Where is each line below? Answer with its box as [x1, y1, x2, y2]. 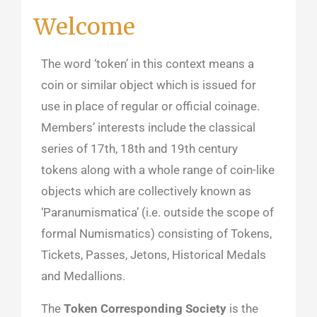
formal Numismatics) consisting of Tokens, [41, 226, 272, 241]
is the [226, 301, 259, 316]
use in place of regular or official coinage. [41, 98, 260, 113]
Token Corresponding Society [64, 301, 227, 316]
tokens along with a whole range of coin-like [41, 162, 275, 177]
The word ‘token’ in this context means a [41, 56, 255, 71]
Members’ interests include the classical [41, 120, 256, 134]
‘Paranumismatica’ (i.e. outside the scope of [41, 204, 275, 219]
